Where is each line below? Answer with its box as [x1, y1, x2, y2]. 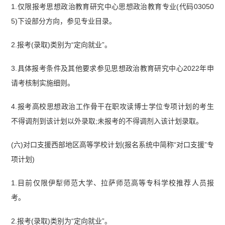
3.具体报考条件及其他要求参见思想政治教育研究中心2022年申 [11, 64, 214, 73]
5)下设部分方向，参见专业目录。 [11, 17, 117, 26]
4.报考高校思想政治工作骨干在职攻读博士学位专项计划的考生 [11, 102, 214, 110]
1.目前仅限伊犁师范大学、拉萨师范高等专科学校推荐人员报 [11, 178, 214, 187]
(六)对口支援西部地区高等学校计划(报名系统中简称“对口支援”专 [11, 140, 214, 149]
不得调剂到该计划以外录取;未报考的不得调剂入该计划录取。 [11, 117, 203, 125]
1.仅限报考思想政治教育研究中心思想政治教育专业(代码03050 [11, 3, 214, 11]
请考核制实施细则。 [11, 79, 75, 87]
